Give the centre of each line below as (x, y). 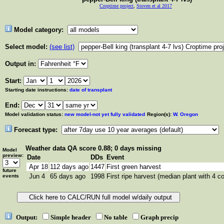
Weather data (46, 148)
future (9, 170)
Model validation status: (34, 114)
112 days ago (69, 167)
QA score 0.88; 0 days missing (114, 148)
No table (117, 217)
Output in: (21, 64)
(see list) (62, 47)
